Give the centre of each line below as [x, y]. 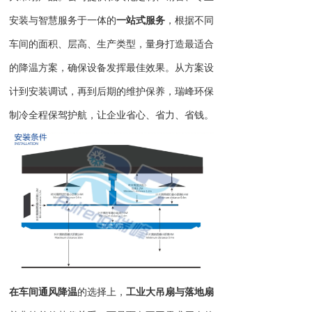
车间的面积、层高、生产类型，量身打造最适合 [111, 43]
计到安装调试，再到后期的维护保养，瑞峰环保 [111, 90]
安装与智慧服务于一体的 [63, 19]
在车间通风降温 [43, 291]
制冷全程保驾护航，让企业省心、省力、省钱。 [111, 114]
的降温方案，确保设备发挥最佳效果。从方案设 [111, 67]
